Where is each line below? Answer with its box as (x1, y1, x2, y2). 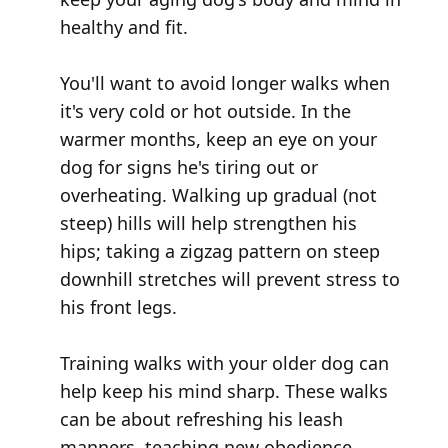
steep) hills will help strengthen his (59, 210, 357, 235)
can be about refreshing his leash (59, 406, 343, 431)
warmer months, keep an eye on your (59, 126, 377, 151)
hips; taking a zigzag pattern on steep (59, 238, 380, 263)
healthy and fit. (59, 14, 188, 39)
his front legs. (59, 294, 177, 319)
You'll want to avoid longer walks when (59, 70, 390, 95)
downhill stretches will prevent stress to (59, 266, 400, 291)
